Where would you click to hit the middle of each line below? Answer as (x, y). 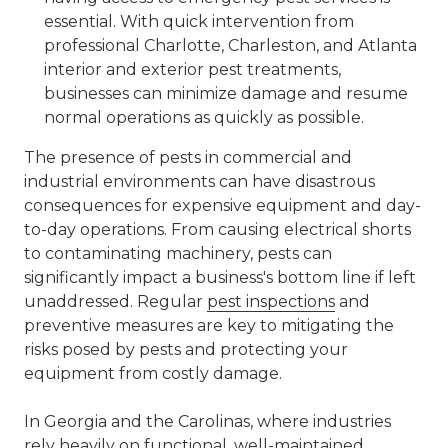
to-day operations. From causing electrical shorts (217, 229)
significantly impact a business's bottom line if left (220, 277)
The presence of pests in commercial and (188, 157)
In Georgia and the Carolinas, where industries (207, 421)
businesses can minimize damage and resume (226, 93)
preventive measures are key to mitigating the (209, 325)
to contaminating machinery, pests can (178, 253)
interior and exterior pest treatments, (192, 69)
